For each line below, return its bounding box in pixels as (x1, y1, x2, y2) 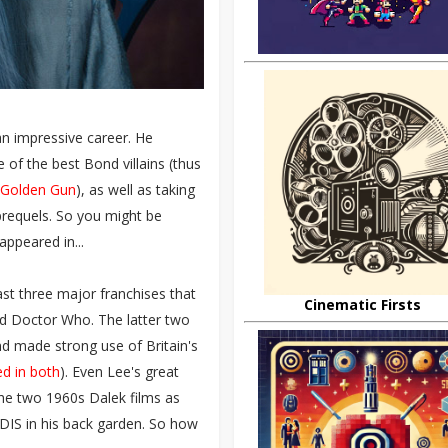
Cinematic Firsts (303, 295, 421, 314)
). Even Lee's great (60, 362, 179, 381)
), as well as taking (76, 180, 195, 199)
